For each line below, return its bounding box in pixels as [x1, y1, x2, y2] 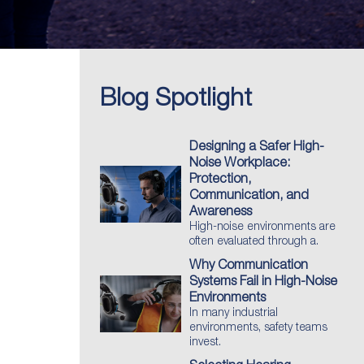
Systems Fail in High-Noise [189, 276, 337, 288]
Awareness [189, 206, 252, 218]
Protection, [189, 174, 251, 185]
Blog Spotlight [100, 89, 252, 110]
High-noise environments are [189, 222, 336, 232]
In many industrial [189, 308, 278, 318]
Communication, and [189, 190, 309, 201]
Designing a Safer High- [189, 141, 324, 153]
